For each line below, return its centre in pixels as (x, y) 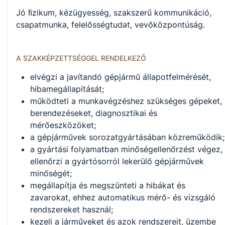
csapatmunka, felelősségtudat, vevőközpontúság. (110, 24)
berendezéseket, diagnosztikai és (94, 113)
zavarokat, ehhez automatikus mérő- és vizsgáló (123, 198)
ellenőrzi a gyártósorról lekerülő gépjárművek (117, 161)
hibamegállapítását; (67, 89)
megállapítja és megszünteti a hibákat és (108, 186)
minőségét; (51, 174)
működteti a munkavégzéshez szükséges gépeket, (126, 101)
